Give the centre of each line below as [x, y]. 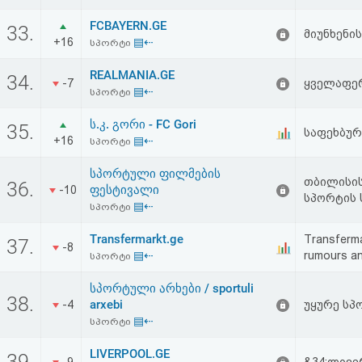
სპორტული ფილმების [155, 174]
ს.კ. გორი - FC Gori [143, 124]
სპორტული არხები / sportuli [172, 288]
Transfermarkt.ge [137, 239]
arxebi [106, 305]
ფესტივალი [124, 190]
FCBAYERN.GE [128, 26]
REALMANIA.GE [132, 75]
